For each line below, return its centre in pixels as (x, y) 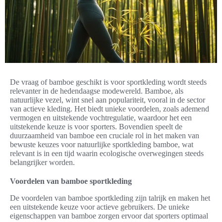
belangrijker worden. (42, 163)
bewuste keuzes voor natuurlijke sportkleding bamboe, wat (102, 145)
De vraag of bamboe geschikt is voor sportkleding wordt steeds (108, 82)
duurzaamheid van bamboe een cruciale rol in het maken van (105, 136)
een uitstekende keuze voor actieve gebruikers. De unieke (100, 207)
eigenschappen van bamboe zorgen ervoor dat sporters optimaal (109, 216)
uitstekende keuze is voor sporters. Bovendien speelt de (96, 127)
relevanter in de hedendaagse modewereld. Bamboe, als (97, 91)
